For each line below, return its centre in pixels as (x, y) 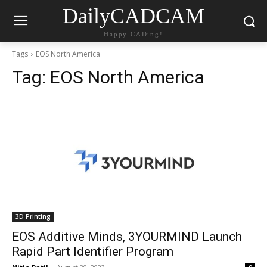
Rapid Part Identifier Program (93, 252)
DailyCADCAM (133, 16)
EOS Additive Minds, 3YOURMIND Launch (127, 237)
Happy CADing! (133, 34)
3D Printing (33, 216)
